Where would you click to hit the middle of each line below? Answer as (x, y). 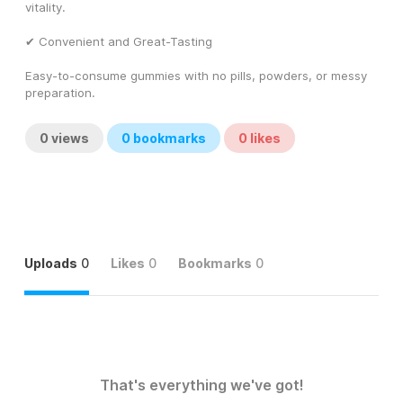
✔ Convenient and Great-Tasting (119, 42)
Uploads (51, 264)
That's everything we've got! (201, 385)
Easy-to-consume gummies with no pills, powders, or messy (196, 76)
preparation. (60, 93)
